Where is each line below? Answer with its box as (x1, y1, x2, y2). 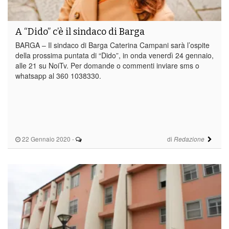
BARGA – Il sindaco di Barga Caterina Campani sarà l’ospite (15, 39, 210, 50)
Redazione (173, 134, 204, 143)
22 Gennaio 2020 (20, 134, 71, 143)
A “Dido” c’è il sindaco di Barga (15, 26, 145, 37)
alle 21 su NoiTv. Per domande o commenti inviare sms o (15, 60, 199, 71)
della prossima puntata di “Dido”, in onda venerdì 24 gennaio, (15, 50, 214, 60)
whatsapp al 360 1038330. (15, 70, 101, 81)
